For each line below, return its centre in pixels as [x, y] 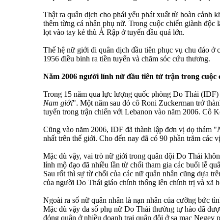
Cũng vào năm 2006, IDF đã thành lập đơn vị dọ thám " [130, 130]
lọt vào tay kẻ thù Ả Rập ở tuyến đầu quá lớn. [114, 32]
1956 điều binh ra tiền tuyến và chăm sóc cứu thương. [127, 59]
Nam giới [58, 103]
